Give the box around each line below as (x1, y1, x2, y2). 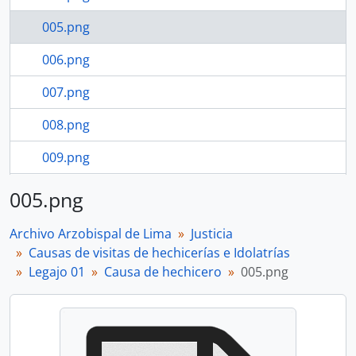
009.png (42, 149, 90, 166)
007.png (42, 83, 90, 101)
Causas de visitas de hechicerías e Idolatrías (29, 244, 290, 261)
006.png (42, 51, 90, 68)
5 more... (42, 181, 95, 199)
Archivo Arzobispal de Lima (10, 225, 172, 242)
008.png (42, 116, 90, 133)
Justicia (191, 225, 233, 242)
